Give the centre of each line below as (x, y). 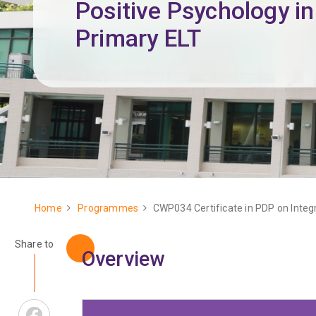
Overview (123, 259)
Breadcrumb (76, 220)
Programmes (108, 208)
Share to (34, 244)
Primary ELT (139, 38)
